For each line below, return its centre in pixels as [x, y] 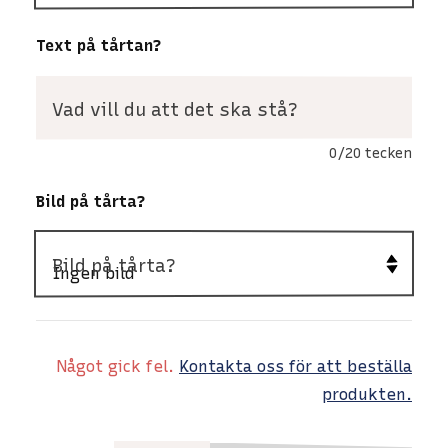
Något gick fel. [118, 366]
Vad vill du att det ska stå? [175, 109]
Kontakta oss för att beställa [295, 366]
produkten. [367, 394]
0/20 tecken [370, 153]
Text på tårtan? [99, 45]
